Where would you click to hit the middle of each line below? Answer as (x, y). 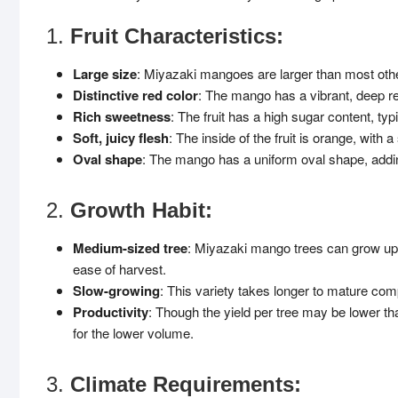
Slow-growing (116, 291)
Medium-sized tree (130, 248)
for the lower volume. (133, 333)
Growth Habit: (141, 210)
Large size (105, 74)
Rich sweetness (122, 116)
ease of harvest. (119, 269)
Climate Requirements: (186, 384)
